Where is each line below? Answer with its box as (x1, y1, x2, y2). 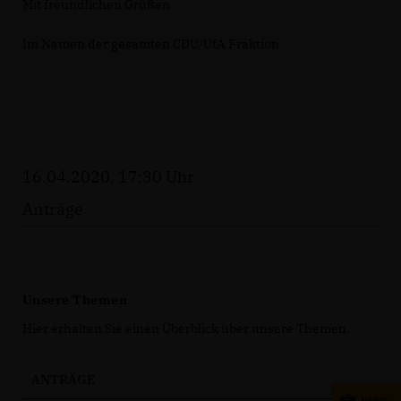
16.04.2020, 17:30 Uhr (22, 166, 194, 187)
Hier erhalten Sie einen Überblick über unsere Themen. (22, 320, 350, 337)
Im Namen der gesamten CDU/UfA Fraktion (22, 36, 279, 52)
